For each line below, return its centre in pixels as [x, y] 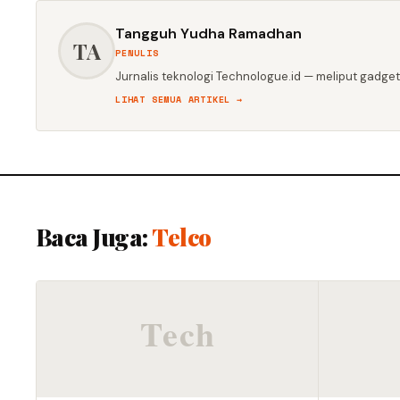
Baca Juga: [94, 237]
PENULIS [137, 53]
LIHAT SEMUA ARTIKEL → [179, 100]
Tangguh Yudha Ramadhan [208, 33]
